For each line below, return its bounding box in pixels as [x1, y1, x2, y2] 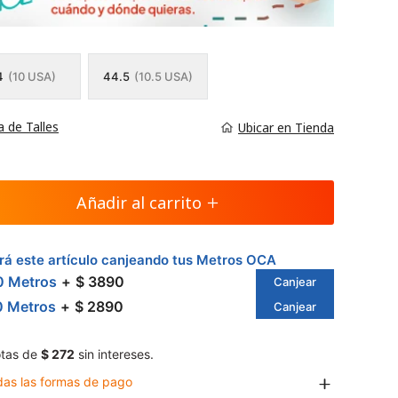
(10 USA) [7, 69, 56, 84]
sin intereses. [75, 346, 154, 362]
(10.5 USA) [133, 69, 193, 84]
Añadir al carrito [76, 192, 202, 214]
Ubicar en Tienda [238, 118, 334, 136]
